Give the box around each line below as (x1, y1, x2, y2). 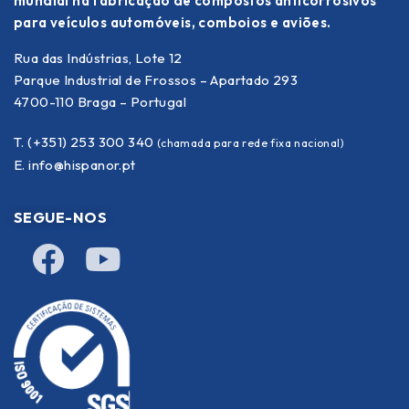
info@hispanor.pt (28, 155, 136, 173)
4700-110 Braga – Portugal (14, 92, 186, 110)
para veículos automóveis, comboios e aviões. (14, 13, 331, 31)
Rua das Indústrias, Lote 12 (14, 48, 183, 67)
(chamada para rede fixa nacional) (156, 135, 345, 150)
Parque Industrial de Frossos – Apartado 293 (14, 70, 299, 89)
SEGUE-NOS (14, 207, 108, 226)
